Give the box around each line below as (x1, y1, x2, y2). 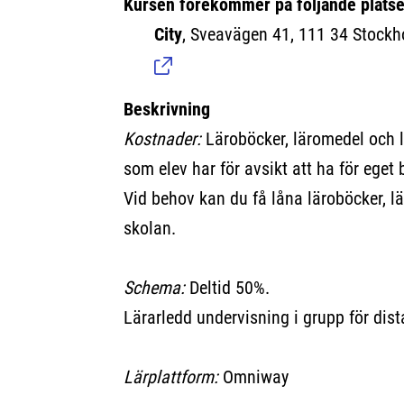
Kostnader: (123, 128, 201, 151)
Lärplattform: (123, 366, 218, 389)
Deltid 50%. (184, 277, 270, 299)
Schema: (123, 277, 185, 299)
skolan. (123, 217, 176, 240)
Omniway (217, 366, 289, 389)
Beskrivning (123, 98, 210, 121)
